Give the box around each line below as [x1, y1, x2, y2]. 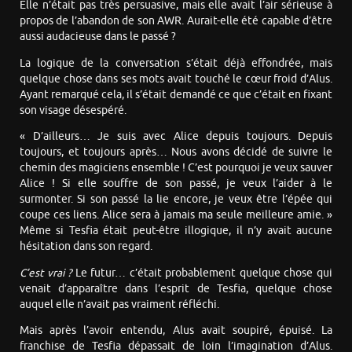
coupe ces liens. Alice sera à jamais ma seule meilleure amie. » [20, 208, 332, 222]
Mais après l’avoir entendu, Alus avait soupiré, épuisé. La [20, 324, 332, 338]
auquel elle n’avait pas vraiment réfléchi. [20, 297, 219, 311]
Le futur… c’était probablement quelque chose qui [71, 266, 333, 280]
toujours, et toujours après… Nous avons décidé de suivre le [20, 145, 332, 159]
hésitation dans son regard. [20, 240, 152, 254]
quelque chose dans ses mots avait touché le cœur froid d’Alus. [20, 71, 332, 86]
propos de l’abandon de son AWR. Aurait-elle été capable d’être [20, 14, 332, 28]
